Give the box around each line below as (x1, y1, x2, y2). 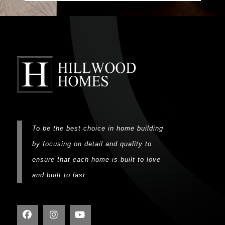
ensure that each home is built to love (32, 155, 161, 163)
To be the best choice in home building (32, 124, 163, 132)
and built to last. (32, 171, 88, 179)
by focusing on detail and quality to (32, 140, 152, 148)
